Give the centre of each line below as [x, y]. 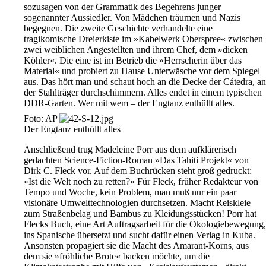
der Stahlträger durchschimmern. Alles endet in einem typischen [143, 93]
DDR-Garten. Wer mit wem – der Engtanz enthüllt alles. [129, 103]
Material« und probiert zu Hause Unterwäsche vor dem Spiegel [142, 71]
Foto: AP [40, 119]
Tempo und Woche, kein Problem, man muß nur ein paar [130, 192]
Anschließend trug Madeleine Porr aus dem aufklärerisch [130, 150]
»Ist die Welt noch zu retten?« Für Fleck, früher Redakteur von [141, 182]
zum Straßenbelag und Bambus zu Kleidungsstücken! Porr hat [140, 214]
